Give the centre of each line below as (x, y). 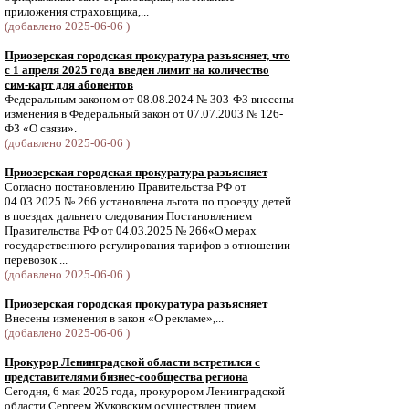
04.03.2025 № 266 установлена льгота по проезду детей (148, 201)
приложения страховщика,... (77, 11)
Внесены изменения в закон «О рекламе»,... (114, 318)
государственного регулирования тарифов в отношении (147, 245)
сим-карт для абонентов (69, 84)
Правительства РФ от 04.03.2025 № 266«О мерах (131, 231)
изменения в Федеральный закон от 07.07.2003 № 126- (144, 114)
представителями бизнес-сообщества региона (126, 377)
